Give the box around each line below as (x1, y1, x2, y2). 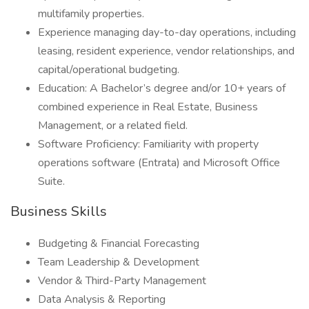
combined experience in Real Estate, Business (38, 99, 258, 114)
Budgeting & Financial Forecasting (38, 236, 199, 251)
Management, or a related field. (38, 118, 188, 133)
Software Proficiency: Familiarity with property (38, 137, 259, 152)
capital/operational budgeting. (38, 62, 179, 77)
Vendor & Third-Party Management (38, 273, 206, 288)
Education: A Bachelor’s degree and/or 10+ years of (38, 81, 286, 96)
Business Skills (10, 202, 107, 221)
